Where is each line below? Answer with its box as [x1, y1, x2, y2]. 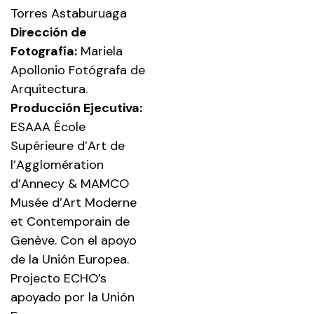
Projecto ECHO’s [11, 269, 107, 287]
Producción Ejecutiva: [11, 99, 142, 116]
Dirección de [11, 23, 87, 41]
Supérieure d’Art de [11, 137, 125, 154]
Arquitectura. [11, 80, 88, 97]
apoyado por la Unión [11, 288, 135, 306]
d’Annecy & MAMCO [11, 175, 129, 192]
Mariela [77, 42, 123, 60]
